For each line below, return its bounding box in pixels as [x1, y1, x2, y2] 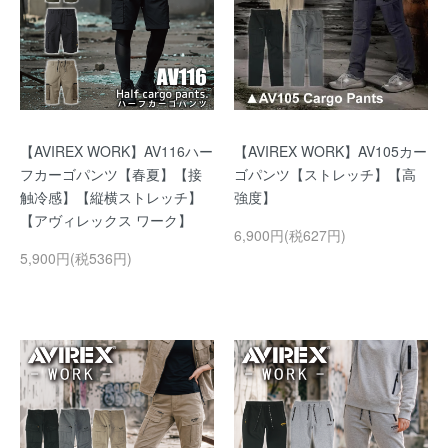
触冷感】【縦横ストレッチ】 [20, 187, 202, 207]
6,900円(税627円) [234, 225, 346, 245]
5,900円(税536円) [20, 248, 132, 268]
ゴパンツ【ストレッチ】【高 [234, 164, 416, 184]
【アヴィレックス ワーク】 [20, 210, 192, 230]
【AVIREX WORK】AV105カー [234, 141, 427, 161]
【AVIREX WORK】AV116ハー [20, 141, 213, 161]
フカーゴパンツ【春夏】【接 [20, 164, 202, 184]
